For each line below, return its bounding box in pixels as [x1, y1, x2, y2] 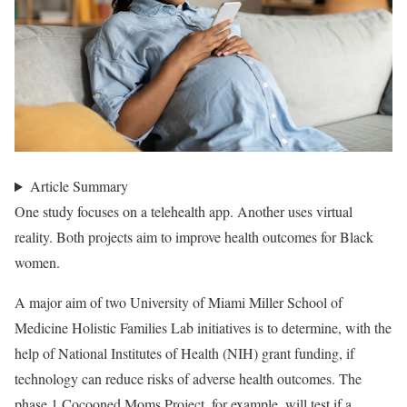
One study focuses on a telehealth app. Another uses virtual [15, 202, 352, 222]
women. [15, 253, 60, 273]
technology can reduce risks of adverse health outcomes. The [15, 369, 362, 389]
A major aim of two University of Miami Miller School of [15, 293, 342, 313]
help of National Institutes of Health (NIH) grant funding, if [15, 343, 354, 363]
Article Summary [29, 176, 128, 196]
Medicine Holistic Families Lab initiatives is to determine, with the [15, 318, 392, 338]
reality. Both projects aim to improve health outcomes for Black [15, 227, 373, 247]
